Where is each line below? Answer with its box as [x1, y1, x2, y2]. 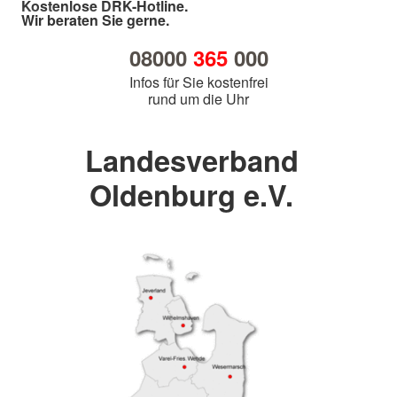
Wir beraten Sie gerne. [21, 10, 169, 31]
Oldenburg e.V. [90, 174, 293, 216]
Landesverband [84, 139, 299, 182]
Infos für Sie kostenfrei [128, 72, 269, 93]
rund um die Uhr [148, 89, 249, 110]
